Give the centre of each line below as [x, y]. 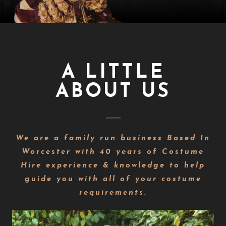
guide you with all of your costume [113, 180]
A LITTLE [113, 73]
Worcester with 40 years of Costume [113, 152]
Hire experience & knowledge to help [113, 166]
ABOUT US [113, 92]
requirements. [113, 193]
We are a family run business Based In [113, 139]
